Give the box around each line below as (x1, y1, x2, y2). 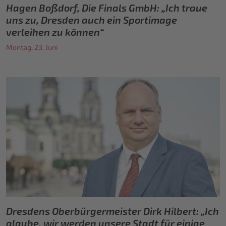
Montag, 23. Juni (6, 43, 58, 52)
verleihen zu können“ (6, 26, 104, 38)
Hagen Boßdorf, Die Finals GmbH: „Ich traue (6, 2, 207, 14)
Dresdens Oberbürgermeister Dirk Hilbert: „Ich (6, 205, 219, 218)
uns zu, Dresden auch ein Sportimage (6, 14, 177, 26)
